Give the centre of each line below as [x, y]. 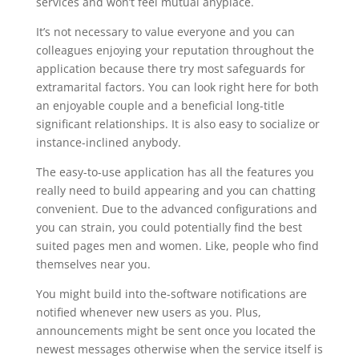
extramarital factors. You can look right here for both [177, 87]
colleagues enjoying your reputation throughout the [175, 50]
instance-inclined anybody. [108, 142]
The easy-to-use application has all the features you [175, 172]
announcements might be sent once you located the [175, 331]
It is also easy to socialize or [244, 124]
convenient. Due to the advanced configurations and [176, 209]
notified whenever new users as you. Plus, [148, 312]
